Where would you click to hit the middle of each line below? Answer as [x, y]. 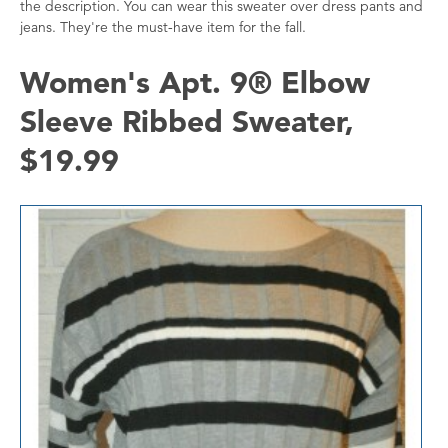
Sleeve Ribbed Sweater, [187, 120]
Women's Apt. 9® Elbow [195, 81]
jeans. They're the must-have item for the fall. [163, 26]
